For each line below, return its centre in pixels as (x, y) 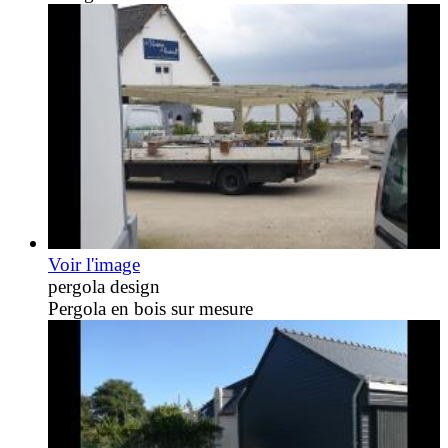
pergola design (104, 286)
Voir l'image (94, 264)
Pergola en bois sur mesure (150, 308)
